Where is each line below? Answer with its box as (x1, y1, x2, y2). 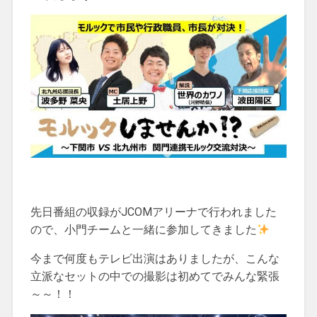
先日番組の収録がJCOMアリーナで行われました (30, 205, 277, 219)
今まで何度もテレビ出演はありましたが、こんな (30, 252, 279, 266)
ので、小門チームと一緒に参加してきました (30, 223, 257, 237)
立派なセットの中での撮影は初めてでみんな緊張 (30, 270, 279, 284)
